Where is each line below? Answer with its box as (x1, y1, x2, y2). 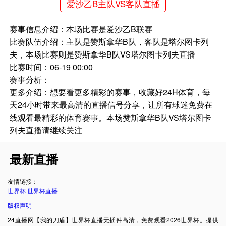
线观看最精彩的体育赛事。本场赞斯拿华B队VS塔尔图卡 (10, 111, 212, 124)
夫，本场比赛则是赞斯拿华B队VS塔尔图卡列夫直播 (10, 48, 196, 61)
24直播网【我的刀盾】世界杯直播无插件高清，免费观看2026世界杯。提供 (8, 215, 218, 224)
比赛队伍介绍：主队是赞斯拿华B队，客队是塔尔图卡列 (10, 36, 209, 48)
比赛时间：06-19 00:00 (10, 61, 93, 73)
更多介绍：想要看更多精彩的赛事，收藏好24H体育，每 (10, 86, 211, 98)
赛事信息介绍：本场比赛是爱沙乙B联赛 (10, 23, 153, 35)
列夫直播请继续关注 (10, 124, 83, 136)
